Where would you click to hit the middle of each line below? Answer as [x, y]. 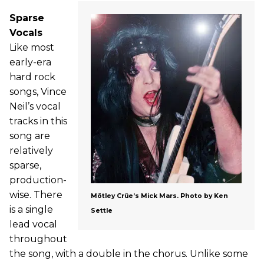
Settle [102, 210]
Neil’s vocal [35, 106]
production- [38, 180]
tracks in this [38, 121]
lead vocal [33, 224]
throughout [38, 239]
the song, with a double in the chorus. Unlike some [129, 253]
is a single [31, 209]
